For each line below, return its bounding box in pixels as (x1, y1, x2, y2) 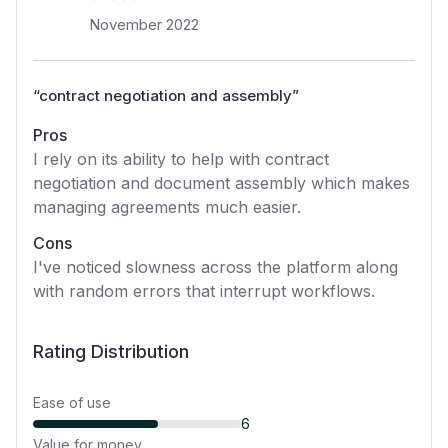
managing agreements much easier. (33, 197, 301, 217)
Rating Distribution (33, 341, 189, 362)
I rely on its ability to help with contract (33, 149, 329, 169)
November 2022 (89, 15, 199, 34)
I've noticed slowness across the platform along (33, 257, 398, 277)
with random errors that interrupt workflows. (33, 281, 375, 301)
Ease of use (33, 394, 111, 411)
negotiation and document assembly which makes (33, 173, 410, 193)
